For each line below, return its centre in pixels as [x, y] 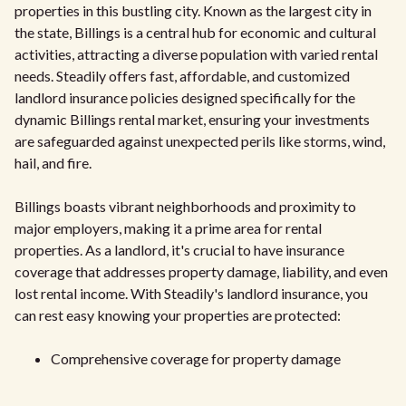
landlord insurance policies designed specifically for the [185, 97]
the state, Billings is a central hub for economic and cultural [195, 32]
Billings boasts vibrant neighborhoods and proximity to [185, 206]
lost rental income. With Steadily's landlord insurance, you [191, 293]
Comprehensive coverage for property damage [196, 358]
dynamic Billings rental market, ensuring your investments [192, 119]
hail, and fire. [53, 162]
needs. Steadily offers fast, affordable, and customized [182, 75]
